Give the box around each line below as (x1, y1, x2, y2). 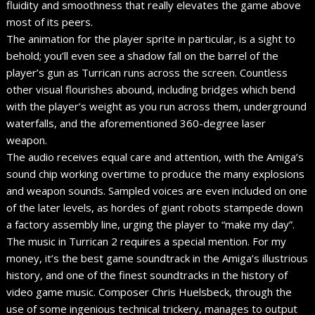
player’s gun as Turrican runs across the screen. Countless (6, 65, 288, 79)
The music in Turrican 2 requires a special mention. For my (6, 233, 287, 248)
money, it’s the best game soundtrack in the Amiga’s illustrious (6, 250, 309, 265)
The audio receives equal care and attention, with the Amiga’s (6, 149, 304, 164)
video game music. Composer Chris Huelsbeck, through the (6, 284, 292, 299)
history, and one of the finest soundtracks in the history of (6, 267, 288, 282)
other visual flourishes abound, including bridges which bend (6, 82, 296, 96)
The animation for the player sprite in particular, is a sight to (6, 31, 296, 46)
